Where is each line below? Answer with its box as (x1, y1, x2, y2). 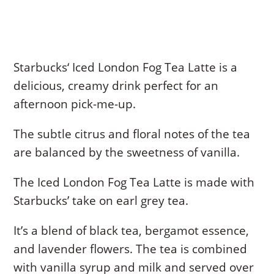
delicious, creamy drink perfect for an (13, 78, 219, 94)
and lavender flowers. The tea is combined (13, 241, 248, 257)
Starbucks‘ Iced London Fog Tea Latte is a (13, 59, 238, 76)
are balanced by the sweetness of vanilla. (13, 144, 240, 161)
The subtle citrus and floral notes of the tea (13, 126, 251, 143)
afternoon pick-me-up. (13, 96, 136, 113)
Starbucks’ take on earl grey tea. (13, 193, 189, 209)
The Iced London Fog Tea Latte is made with (13, 174, 255, 191)
